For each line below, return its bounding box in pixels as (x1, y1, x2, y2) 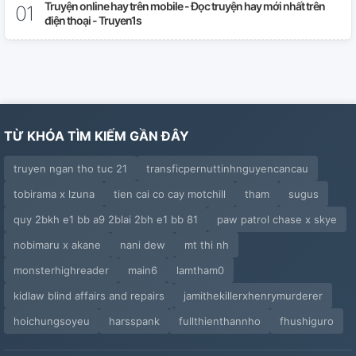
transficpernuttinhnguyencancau (146, 162, 308, 175)
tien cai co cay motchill (114, 188, 226, 200)
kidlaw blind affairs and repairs (14, 289, 164, 302)
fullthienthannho (179, 315, 261, 327)
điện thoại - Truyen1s (44, 14, 141, 27)
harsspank (109, 315, 160, 327)
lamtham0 (176, 264, 224, 277)
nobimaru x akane (14, 238, 101, 251)
